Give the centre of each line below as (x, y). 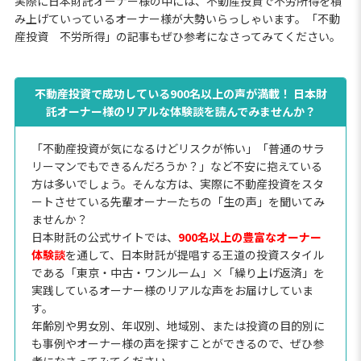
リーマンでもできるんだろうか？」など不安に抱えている (176, 166)
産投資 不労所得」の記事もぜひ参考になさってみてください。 (177, 36)
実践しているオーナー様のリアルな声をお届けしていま (172, 290)
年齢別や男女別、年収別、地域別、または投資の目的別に (178, 325)
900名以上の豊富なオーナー (249, 237)
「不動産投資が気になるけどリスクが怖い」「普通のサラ (178, 148)
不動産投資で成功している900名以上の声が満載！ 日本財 (180, 93)
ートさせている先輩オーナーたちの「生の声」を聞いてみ (178, 201)
